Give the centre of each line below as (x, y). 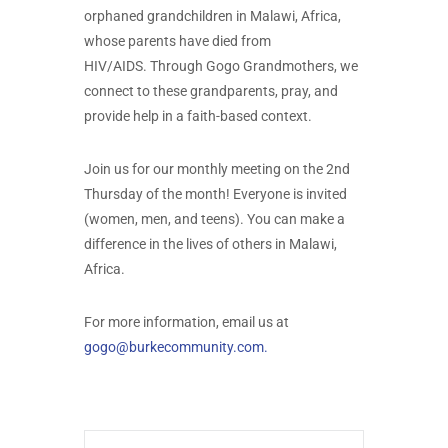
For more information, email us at (186, 322)
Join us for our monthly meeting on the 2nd (217, 169)
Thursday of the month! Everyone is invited (215, 194)
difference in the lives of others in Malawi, (210, 244)
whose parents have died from (177, 41)
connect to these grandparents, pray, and (211, 91)
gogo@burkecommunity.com (174, 347)
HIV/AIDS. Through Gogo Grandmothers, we (221, 66)
